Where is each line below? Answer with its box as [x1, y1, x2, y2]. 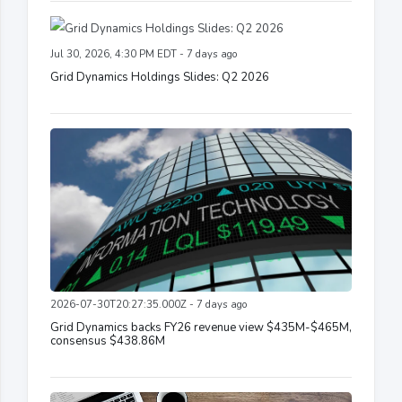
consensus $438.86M [50, 333, 165, 350]
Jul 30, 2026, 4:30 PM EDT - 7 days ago [50, 48, 237, 62]
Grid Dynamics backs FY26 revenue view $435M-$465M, [50, 319, 352, 336]
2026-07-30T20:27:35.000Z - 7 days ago [50, 298, 247, 312]
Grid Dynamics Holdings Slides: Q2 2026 [50, 69, 269, 86]
